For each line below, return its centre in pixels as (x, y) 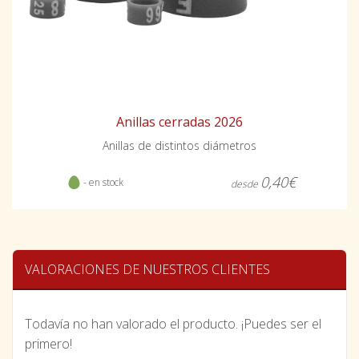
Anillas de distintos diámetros (179, 145)
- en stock (102, 182)
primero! (48, 343)
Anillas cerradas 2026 (179, 121)
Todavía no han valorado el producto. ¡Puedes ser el (173, 323)
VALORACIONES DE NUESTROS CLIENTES (147, 269)
